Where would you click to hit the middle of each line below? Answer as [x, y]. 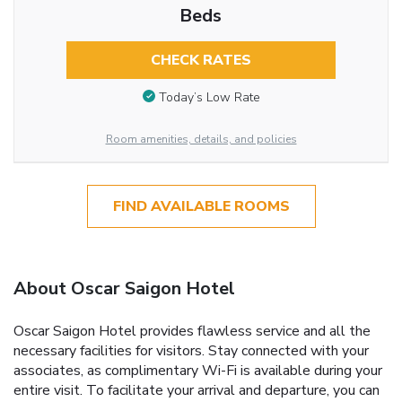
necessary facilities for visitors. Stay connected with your [191, 351]
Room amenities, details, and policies [201, 139]
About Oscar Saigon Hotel [124, 289]
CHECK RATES [201, 60]
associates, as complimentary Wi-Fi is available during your [198, 371]
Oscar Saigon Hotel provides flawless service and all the [192, 332]
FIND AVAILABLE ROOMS [201, 206]
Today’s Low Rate [209, 97]
